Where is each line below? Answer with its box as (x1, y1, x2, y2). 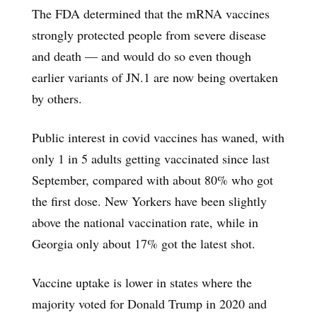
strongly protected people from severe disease (32, 25, 266, 43)
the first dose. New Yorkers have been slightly (32, 192, 267, 209)
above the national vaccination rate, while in (32, 213, 258, 231)
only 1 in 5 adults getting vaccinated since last (32, 149, 270, 167)
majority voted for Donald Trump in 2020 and (32, 294, 267, 312)
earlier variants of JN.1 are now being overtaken (32, 68, 278, 86)
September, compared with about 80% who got (32, 171, 273, 188)
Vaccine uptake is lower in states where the (32, 273, 252, 291)
